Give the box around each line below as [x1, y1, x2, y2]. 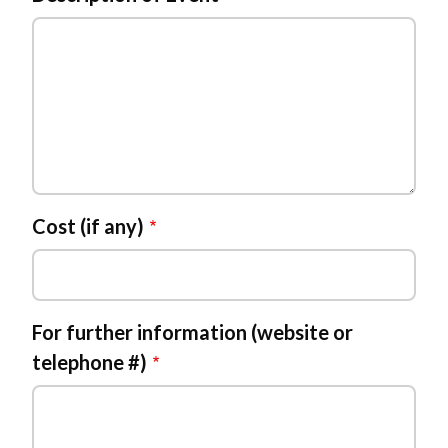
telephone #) [32, 350, 147, 374]
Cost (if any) [32, 214, 144, 238]
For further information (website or [32, 320, 353, 344]
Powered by [67, 132, 153, 152]
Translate [190, 132, 262, 152]
